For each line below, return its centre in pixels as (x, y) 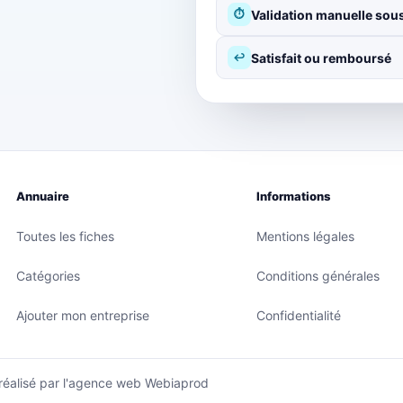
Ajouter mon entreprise (82, 315)
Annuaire (42, 196)
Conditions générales (318, 275)
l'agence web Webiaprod (136, 383)
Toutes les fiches (65, 236)
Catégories (48, 275)
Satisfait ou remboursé (321, 58)
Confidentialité (299, 315)
